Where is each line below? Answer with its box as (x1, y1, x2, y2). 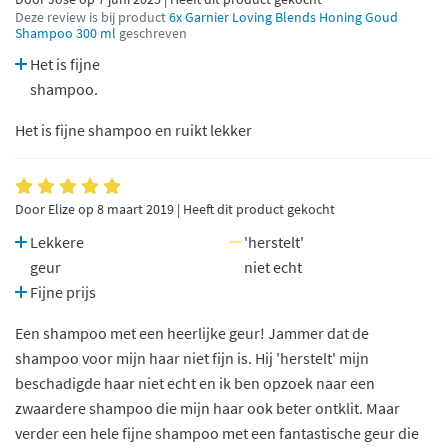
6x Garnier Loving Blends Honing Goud (169, 8, 398, 26)
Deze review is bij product (15, 8, 169, 26)
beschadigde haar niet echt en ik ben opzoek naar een (15, 372, 375, 393)
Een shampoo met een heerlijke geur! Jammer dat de (15, 322, 369, 343)
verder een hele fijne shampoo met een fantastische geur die (15, 422, 419, 443)
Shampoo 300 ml (15, 24, 116, 42)
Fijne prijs (27, 281, 96, 302)
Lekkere (27, 231, 84, 252)
